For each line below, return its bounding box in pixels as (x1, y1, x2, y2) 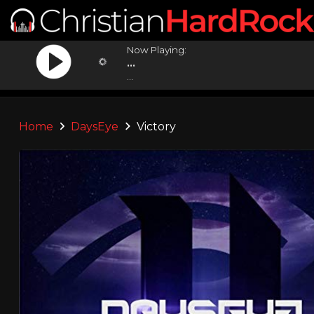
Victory (133, 120, 176, 133)
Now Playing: (127, 44, 187, 55)
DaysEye (71, 120, 119, 133)
